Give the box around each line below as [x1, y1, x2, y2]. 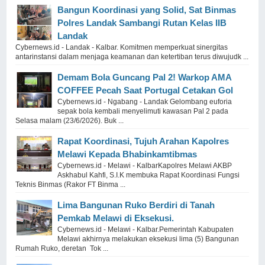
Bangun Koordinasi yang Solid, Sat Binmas [57, 4, 237, 15]
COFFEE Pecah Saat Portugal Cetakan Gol [57, 85, 234, 95]
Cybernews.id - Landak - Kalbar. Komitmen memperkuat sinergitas [15, 43, 228, 51]
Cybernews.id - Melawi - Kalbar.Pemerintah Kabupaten [57, 225, 234, 234]
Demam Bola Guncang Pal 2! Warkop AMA [57, 72, 232, 82]
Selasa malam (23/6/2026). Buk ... [15, 116, 124, 125]
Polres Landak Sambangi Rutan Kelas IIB [57, 17, 227, 28]
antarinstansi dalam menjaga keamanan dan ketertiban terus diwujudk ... [15, 52, 249, 61]
